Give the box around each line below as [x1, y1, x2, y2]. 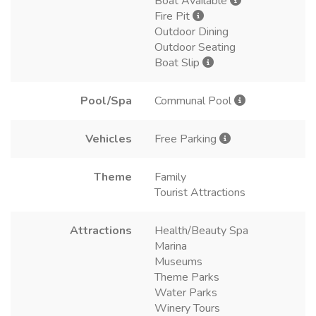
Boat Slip [154, 54, 202, 71]
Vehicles [85, 130, 132, 147]
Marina [154, 238, 187, 254]
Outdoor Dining [154, 23, 229, 39]
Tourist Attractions [154, 184, 245, 200]
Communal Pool [154, 92, 234, 109]
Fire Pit [154, 8, 193, 24]
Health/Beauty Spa [154, 222, 248, 238]
